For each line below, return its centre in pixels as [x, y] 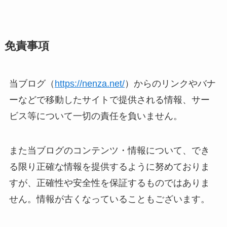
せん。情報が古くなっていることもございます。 [109, 199]
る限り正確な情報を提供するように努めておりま [109, 167]
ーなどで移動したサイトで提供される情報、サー [109, 100]
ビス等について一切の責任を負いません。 [96, 116]
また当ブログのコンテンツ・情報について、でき [109, 151]
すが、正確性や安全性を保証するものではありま [109, 183]
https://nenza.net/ [89, 84]
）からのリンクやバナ [170, 84]
